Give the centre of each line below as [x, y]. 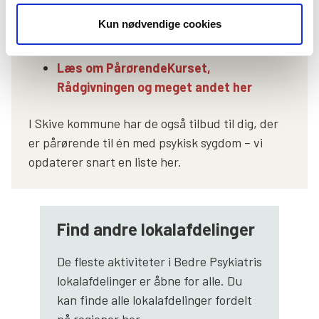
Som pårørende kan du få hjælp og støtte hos [151, 12]
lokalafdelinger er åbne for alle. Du [149, 280]
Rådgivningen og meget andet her [155, 87]
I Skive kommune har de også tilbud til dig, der [153, 123]
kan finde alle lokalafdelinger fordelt [154, 299]
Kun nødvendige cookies [159, 24]
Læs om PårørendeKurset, [134, 67]
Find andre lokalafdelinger [156, 229]
